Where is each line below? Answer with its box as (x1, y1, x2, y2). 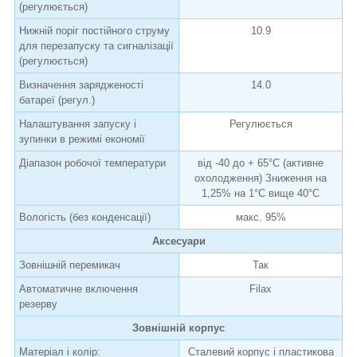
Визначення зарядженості (19, 78, 143, 91)
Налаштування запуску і (19, 117, 136, 130)
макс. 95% (235, 210, 286, 223)
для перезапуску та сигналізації (19, 39, 174, 52)
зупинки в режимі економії (19, 132, 145, 145)
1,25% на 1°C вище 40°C (202, 186, 320, 199)
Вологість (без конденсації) (19, 210, 151, 223)
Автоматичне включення (19, 282, 138, 295)
